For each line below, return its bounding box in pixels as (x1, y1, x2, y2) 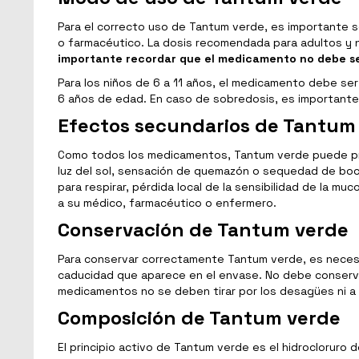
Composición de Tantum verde (58, 305, 341, 330)
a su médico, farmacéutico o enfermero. (58, 195, 276, 210)
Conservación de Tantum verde (58, 216, 349, 242)
